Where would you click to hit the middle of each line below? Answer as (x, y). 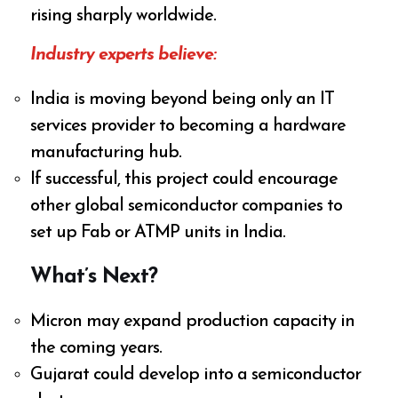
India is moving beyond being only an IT (183, 99)
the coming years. (96, 348)
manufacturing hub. (106, 152)
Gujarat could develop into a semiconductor (196, 374)
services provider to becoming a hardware (188, 126)
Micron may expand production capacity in (193, 321)
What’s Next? (94, 277)
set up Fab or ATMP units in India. (158, 232)
